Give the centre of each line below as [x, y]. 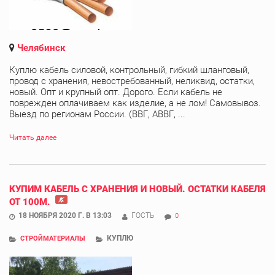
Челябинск [41, 48]
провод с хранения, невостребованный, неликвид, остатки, [132, 81]
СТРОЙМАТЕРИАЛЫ [53, 238]
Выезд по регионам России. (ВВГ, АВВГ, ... [97, 114]
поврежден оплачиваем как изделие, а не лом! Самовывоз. [135, 103]
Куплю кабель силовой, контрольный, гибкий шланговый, [129, 70]
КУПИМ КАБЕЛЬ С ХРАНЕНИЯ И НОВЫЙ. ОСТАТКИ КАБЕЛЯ [137, 189]
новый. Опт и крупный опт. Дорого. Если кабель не [116, 92]
